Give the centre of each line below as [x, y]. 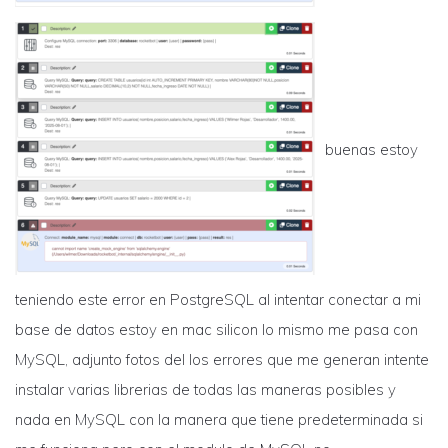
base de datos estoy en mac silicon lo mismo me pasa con [216, 329]
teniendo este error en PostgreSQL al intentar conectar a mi [218, 299]
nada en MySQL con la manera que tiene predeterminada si [219, 419]
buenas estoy [371, 149]
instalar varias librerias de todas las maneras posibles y [205, 389]
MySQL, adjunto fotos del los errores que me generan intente [222, 359]
